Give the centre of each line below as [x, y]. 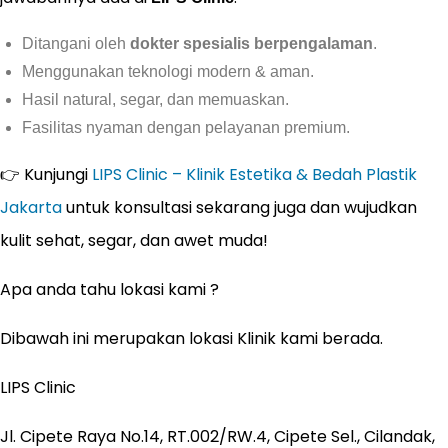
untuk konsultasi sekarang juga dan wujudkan [239, 207]
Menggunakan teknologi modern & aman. [168, 71]
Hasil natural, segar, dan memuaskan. [155, 99]
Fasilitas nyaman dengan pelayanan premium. [186, 127]
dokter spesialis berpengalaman [251, 43]
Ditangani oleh [76, 43]
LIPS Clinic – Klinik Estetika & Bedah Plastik [254, 174]
